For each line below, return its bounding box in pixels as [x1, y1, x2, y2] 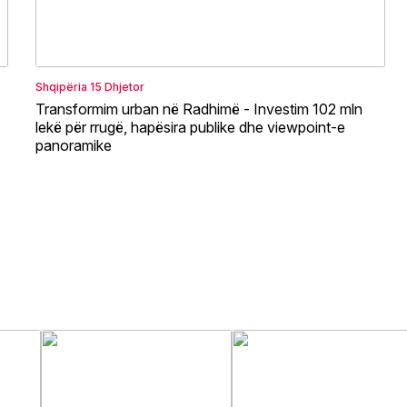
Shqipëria [35, 79, 87, 94]
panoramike [35, 135, 112, 154]
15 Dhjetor [90, 79, 144, 94]
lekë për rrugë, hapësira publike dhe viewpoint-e [35, 117, 345, 136]
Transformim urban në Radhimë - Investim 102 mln [35, 99, 362, 118]
